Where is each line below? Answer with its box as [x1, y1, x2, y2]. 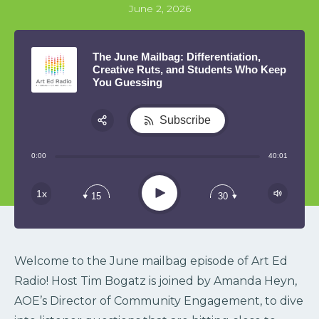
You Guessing [93, 75, 162, 88]
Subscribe [159, 113, 211, 126]
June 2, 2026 [128, 1, 191, 15]
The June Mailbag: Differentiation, [93, 50, 261, 63]
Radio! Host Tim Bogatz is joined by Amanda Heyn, [14, 273, 297, 288]
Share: [88, 150, 118, 161]
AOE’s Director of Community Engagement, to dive [14, 293, 303, 308]
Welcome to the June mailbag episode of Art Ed [14, 253, 288, 268]
